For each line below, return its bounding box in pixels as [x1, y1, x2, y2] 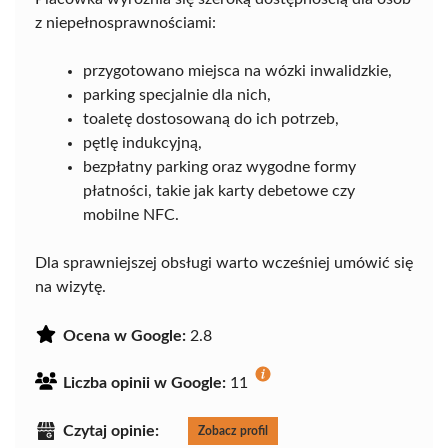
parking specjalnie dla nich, [83, 86, 271, 103]
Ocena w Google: [63, 327, 186, 344]
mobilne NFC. [83, 206, 179, 223]
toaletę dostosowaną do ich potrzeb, [83, 110, 339, 127]
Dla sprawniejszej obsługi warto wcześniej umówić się [35, 254, 413, 271]
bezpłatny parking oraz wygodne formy [83, 158, 356, 175]
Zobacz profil [198, 424, 268, 437]
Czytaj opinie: [63, 422, 159, 439]
